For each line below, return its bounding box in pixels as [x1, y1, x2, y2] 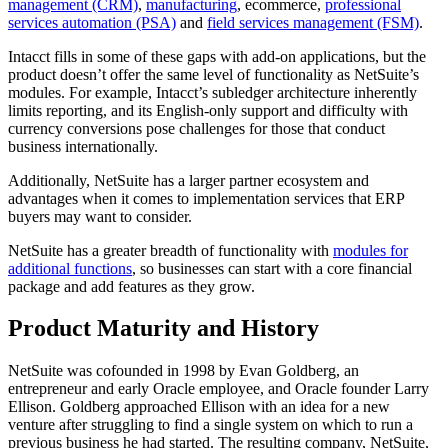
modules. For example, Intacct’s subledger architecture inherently [8, 83, 417, 101]
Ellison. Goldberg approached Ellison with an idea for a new [8, 398, 390, 416]
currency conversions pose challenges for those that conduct [8, 119, 385, 137]
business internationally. [8, 137, 158, 155]
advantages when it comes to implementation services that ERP [8, 189, 404, 207]
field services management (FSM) [207, 13, 419, 31]
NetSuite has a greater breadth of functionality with [8, 241, 333, 259]
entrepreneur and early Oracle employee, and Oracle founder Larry [8, 380, 429, 398]
